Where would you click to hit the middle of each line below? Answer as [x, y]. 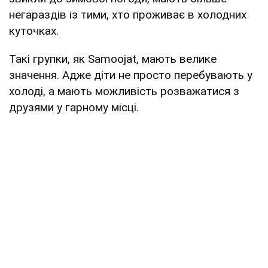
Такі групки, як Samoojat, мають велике [113, 59]
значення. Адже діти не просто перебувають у [131, 75]
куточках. [34, 31]
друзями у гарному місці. [74, 107]
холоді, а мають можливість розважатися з [124, 91]
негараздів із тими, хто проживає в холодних [128, 14]
